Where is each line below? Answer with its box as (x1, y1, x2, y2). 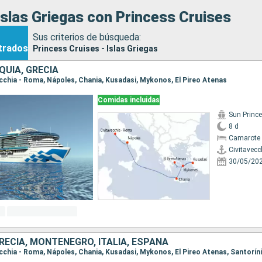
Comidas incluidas (98, 96, 160, 104)
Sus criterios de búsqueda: (33, 31, 141, 43)
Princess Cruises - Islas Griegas (33, 43, 158, 53)
